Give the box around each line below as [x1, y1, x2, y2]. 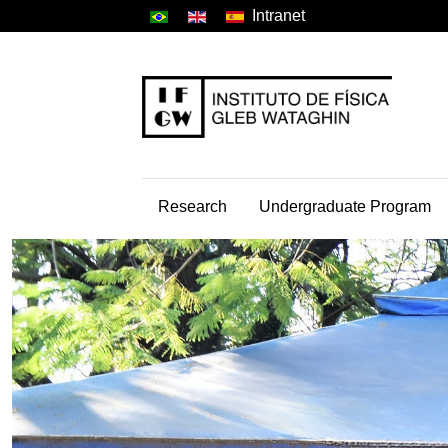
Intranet [252, 7, 305, 24]
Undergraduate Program [259, 197, 431, 215]
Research [158, 197, 227, 215]
